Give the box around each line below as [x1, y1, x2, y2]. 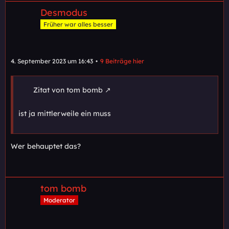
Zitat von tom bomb [33, 85, 103, 95]
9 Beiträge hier [100, 57, 144, 65]
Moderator [43, 196, 75, 204]
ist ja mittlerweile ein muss [18, 109, 111, 119]
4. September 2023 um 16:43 [11, 57, 93, 65]
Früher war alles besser [43, 20, 113, 29]
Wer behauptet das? [11, 142, 81, 151]
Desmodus [40, 7, 87, 19]
